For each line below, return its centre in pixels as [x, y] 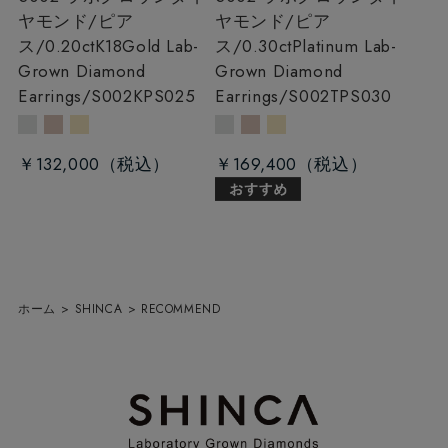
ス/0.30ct [253, 46]
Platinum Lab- [344, 46]
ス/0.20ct [56, 46]
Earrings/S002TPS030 [303, 96]
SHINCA [98, 308]
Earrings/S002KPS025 [106, 96]
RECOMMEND [180, 308]
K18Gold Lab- [146, 46]
